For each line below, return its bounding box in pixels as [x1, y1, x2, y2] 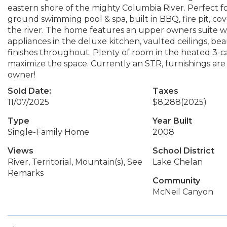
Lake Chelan [152, 157, 203, 167]
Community [152, 176, 200, 185]
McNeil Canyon [152, 187, 213, 197]
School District [152, 146, 214, 156]
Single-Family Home [8, 127, 89, 137]
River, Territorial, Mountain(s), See [8, 157, 142, 167]
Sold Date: [8, 86, 51, 96]
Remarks [8, 168, 44, 178]
